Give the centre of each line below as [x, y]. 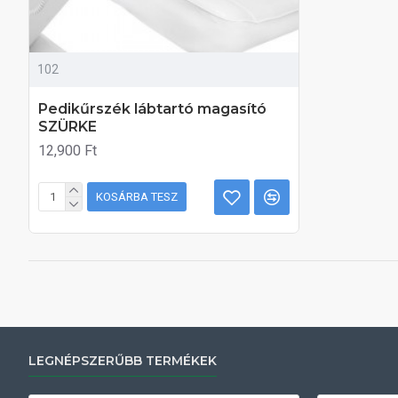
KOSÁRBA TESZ [137, 197]
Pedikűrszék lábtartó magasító [152, 108]
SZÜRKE [68, 126]
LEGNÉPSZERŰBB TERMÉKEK [123, 360]
